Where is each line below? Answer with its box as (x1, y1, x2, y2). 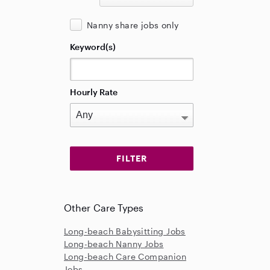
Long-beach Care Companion (64, 251, 186, 262)
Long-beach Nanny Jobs (64, 239, 164, 249)
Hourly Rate (70, 87, 118, 97)
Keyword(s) (70, 42, 116, 52)
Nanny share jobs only (87, 20, 179, 30)
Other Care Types (64, 202, 144, 213)
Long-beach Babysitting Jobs (64, 226, 186, 236)
